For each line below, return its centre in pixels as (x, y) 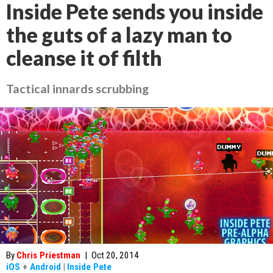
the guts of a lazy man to (119, 35)
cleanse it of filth (84, 58)
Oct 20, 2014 (115, 255)
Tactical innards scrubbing (77, 88)
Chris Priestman (48, 255)
